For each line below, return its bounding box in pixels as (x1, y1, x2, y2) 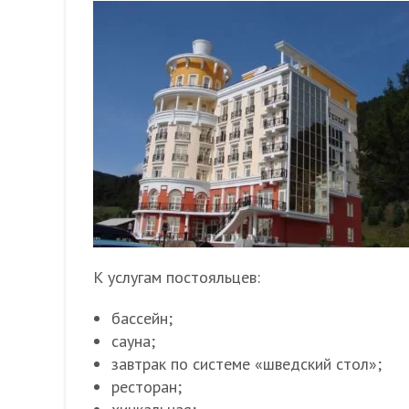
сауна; (111, 330, 155, 351)
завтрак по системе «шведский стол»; (111, 353, 382, 374)
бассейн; (111, 308, 173, 329)
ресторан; (111, 376, 182, 397)
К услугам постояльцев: (93, 267, 260, 288)
